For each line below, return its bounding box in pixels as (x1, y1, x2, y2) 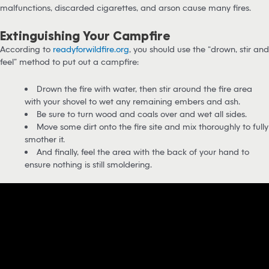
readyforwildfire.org (53, 44, 129, 55)
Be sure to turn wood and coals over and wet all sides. (36, 109, 249, 119)
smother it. (25, 134, 68, 145)
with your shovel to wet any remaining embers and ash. (25, 96, 243, 107)
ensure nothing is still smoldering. (25, 159, 153, 170)
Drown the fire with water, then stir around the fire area (36, 83, 252, 94)
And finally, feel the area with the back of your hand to (36, 147, 249, 157)
